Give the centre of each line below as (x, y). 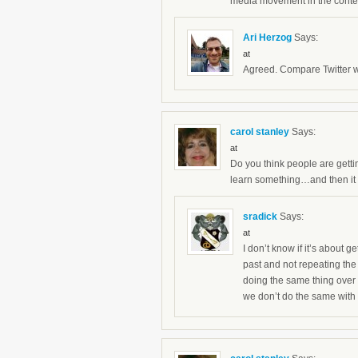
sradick (260, 217)
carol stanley (260, 132)
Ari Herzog (267, 38)
